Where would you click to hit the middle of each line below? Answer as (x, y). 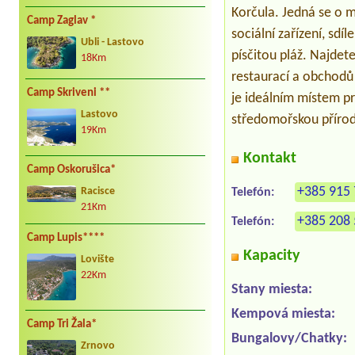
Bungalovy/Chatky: (290, 339)
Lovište (97, 259)
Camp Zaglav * (61, 21)
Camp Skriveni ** (69, 94)
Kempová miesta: (284, 315)
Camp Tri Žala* (62, 324)
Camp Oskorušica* (71, 170)
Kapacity (272, 256)
